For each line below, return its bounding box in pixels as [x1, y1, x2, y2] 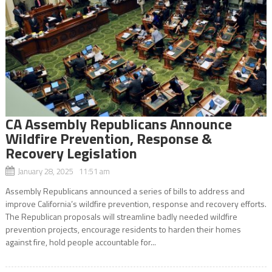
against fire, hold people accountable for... [5, 235, 156, 248]
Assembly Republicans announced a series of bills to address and [5, 184, 245, 197]
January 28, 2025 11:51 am [17, 165, 110, 177]
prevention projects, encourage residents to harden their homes [5, 222, 241, 236]
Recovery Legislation [5, 141, 137, 164]
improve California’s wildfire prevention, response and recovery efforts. [5, 197, 267, 210]
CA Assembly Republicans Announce [5, 112, 232, 135]
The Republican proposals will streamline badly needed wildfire [5, 209, 237, 223]
